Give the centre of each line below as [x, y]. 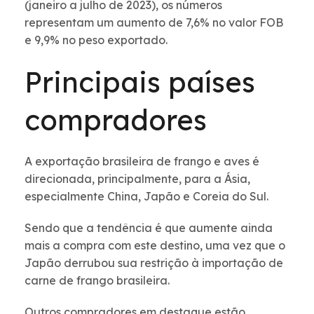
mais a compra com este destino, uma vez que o [155, 246]
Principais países [140, 82]
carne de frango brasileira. [97, 281]
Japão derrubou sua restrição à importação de [154, 263]
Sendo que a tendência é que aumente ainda [149, 228]
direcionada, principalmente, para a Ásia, [137, 179]
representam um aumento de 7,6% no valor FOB [154, 23]
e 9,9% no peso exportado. [96, 40]
